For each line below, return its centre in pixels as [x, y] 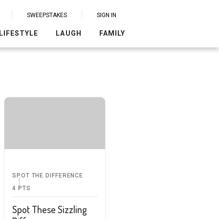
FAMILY [112, 33]
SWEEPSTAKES [47, 15]
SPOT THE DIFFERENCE [48, 175]
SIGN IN [107, 15]
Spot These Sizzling [50, 209]
